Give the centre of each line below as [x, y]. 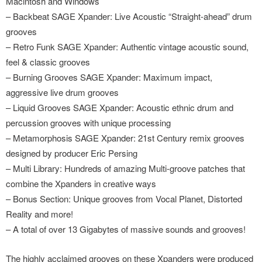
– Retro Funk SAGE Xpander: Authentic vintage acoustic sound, [127, 46]
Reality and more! [39, 214]
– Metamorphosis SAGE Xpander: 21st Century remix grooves [125, 138]
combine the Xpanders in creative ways [81, 183]
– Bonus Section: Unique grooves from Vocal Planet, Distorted [124, 199]
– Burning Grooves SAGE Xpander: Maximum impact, [109, 77]
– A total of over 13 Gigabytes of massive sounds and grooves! [126, 229]
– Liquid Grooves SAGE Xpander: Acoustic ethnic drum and [120, 107]
